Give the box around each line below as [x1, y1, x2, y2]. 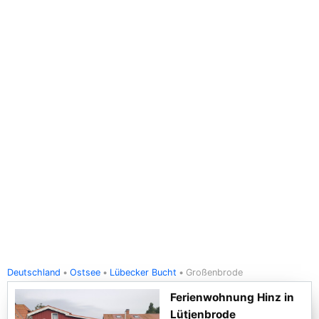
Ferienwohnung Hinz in [170, 291, 294, 304]
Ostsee [70, 267, 100, 278]
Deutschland [7, 267, 61, 278]
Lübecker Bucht [110, 267, 177, 278]
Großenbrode [186, 267, 243, 278]
